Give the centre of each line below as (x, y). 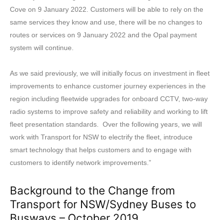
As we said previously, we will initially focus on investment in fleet (110, 73)
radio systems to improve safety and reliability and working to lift (109, 111)
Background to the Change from (92, 190)
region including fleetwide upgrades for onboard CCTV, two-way (109, 98)
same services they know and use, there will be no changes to (106, 22)
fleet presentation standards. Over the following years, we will (106, 124)
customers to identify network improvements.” (81, 162)
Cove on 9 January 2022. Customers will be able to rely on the (107, 9)
